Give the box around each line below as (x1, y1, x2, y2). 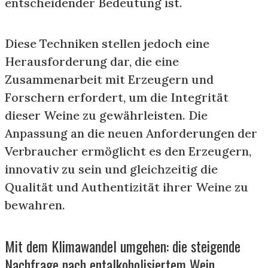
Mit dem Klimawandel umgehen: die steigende (5, 235, 240, 257)
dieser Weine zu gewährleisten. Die (5, 108, 208, 123)
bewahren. (5, 197, 65, 212)
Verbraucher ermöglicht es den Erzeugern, (5, 144, 251, 159)
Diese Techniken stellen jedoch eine (5, 36, 209, 51)
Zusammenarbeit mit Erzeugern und (5, 72, 214, 87)
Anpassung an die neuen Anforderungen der (5, 126, 257, 141)
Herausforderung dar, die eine (5, 54, 179, 69)
